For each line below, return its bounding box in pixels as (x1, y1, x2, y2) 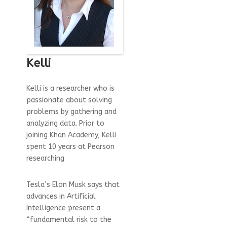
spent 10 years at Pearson (26, 142, 115, 152)
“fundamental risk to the (26, 215, 111, 224)
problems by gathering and (26, 107, 117, 117)
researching (26, 154, 64, 163)
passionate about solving (26, 96, 112, 105)
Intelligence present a (26, 204, 100, 213)
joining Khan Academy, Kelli (26, 131, 117, 140)
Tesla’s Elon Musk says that (26, 180, 120, 190)
